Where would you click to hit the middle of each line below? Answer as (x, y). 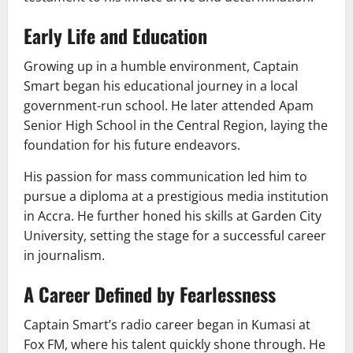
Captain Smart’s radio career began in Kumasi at (167, 324)
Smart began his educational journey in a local (161, 85)
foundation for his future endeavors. (132, 145)
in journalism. (64, 255)
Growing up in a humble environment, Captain (161, 66)
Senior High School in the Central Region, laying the (176, 125)
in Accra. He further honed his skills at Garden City (173, 216)
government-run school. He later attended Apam (169, 105)
